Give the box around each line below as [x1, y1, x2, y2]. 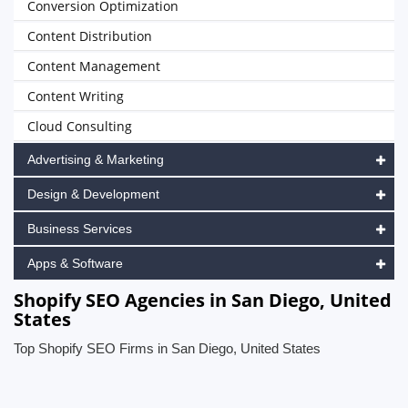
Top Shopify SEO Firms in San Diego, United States [14, 341, 321, 356]
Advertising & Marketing [27, 152, 164, 167]
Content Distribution [27, 27, 152, 45]
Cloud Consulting [27, 117, 132, 135]
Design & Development [27, 187, 159, 201]
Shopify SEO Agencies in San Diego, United [14, 288, 392, 312]
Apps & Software [27, 256, 123, 270]
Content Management [27, 57, 160, 75]
